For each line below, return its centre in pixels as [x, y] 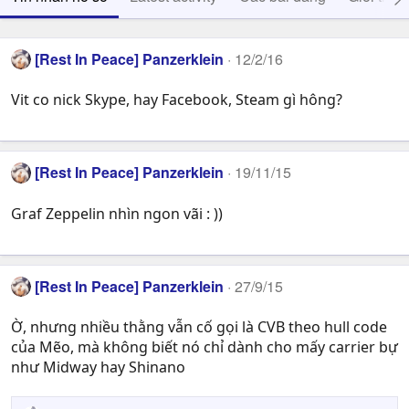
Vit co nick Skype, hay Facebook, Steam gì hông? [177, 100]
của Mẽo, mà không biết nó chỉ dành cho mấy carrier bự [204, 347]
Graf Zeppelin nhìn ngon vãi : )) [117, 213]
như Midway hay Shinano [98, 367]
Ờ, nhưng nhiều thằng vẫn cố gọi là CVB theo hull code [199, 327]
